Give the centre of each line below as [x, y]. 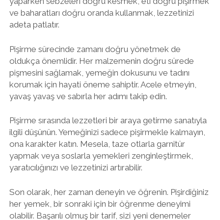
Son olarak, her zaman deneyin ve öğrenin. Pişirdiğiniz [109, 192]
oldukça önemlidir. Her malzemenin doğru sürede [101, 61]
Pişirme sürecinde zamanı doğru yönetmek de [95, 49]
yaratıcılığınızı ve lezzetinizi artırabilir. [76, 167]
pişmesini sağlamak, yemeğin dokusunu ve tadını [99, 72]
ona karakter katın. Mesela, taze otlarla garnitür [97, 144]
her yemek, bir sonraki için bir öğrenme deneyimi [100, 204]
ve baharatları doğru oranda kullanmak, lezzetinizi [101, 13]
